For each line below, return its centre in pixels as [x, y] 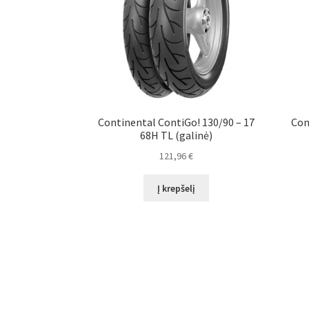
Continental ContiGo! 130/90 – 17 [177, 122]
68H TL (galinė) [177, 136]
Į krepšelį [177, 188]
